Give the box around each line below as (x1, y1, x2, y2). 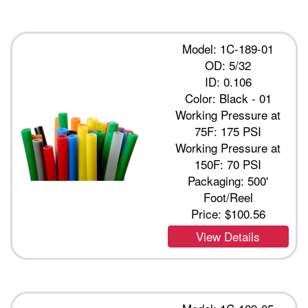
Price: (190, 205, 225, 223)
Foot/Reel (203, 188, 253, 206)
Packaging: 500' (188, 172, 269, 190)
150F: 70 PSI (195, 155, 262, 173)
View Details (196, 228, 261, 245)
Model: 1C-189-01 (182, 40, 274, 58)
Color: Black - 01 (184, 89, 272, 107)
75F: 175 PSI (195, 122, 262, 140)
